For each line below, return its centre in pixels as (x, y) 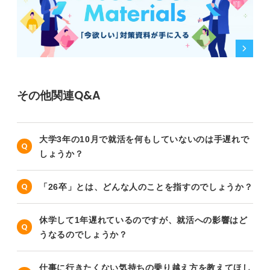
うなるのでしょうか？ (83, 234)
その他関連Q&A (59, 95)
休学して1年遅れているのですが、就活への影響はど (143, 220)
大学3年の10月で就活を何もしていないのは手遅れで (144, 139)
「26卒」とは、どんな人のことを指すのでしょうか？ (146, 187)
